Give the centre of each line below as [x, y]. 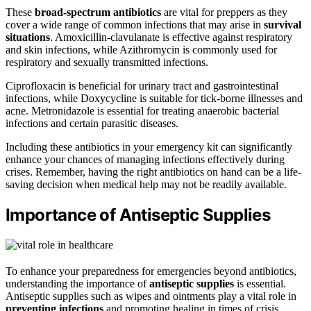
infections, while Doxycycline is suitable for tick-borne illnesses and [154, 98]
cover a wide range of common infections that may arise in [135, 24]
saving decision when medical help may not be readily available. [146, 184]
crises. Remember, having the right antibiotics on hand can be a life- [153, 171]
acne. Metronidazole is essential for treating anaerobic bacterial [142, 110]
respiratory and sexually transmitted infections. [107, 62]
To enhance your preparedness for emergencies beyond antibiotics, [151, 271]
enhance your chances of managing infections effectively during [145, 159]
